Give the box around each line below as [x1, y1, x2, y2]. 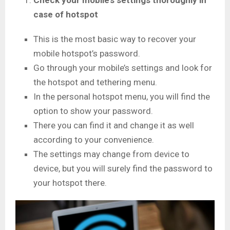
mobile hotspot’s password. [33, 48, 142, 59]
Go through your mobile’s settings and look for [33, 63, 212, 73]
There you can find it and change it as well [33, 120, 194, 131]
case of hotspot [33, 9, 98, 20]
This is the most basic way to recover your [33, 34, 196, 45]
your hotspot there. [33, 178, 107, 188]
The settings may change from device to [33, 149, 189, 160]
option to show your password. [33, 106, 155, 117]
